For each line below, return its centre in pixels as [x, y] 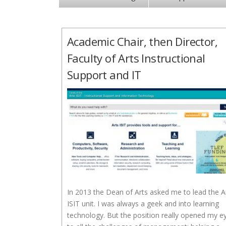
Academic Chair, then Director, [142, 41]
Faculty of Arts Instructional [136, 58]
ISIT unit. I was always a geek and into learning [143, 204]
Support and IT [104, 75]
